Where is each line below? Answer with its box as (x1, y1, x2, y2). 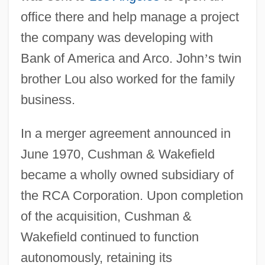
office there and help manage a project (20, 9, 239, 24)
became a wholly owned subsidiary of (20, 167, 234, 182)
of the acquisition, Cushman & (20, 208, 192, 224)
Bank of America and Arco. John (20, 50, 204, 66)
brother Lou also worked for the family (20, 71, 235, 86)
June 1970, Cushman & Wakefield (20, 146, 215, 161)
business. (20, 92, 75, 107)
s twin (208, 50, 241, 66)
